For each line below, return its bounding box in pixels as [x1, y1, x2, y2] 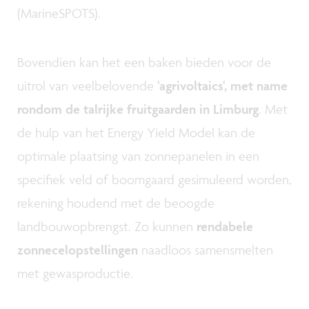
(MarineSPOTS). [17, 4, 104, 21]
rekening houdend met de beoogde [17, 194, 215, 211]
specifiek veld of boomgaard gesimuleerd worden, [17, 170, 292, 188]
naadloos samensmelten [138, 241, 273, 258]
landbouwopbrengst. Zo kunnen [17, 217, 197, 235]
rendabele [197, 217, 253, 235]
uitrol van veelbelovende [17, 77, 157, 94]
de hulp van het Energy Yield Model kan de [17, 123, 255, 141]
